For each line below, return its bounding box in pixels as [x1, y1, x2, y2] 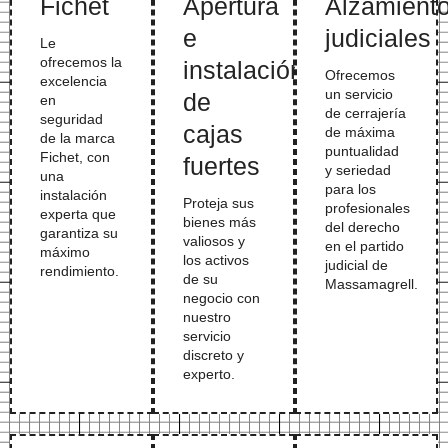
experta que [40, 205, 116, 222]
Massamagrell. [325, 275, 419, 292]
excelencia [40, 72, 107, 89]
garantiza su [40, 224, 118, 241]
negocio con [182, 289, 260, 306]
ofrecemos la [40, 53, 122, 70]
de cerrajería [325, 104, 407, 121]
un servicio [325, 85, 394, 102]
